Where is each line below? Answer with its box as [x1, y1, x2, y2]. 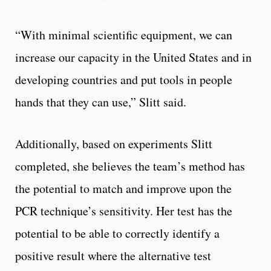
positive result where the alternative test [15, 247, 211, 264]
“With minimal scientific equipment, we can [15, 26, 232, 43]
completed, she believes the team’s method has [15, 157, 245, 174]
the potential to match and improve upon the [15, 180, 232, 197]
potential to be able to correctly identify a [15, 224, 220, 241]
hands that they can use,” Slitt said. [15, 93, 186, 110]
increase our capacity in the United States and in [15, 48, 252, 65]
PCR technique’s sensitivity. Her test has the [15, 202, 232, 219]
